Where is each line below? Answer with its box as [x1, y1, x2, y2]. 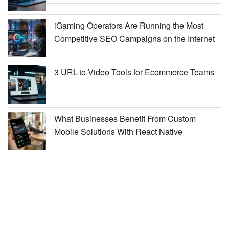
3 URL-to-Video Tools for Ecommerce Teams [54, 66, 214, 78]
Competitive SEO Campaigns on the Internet [54, 33, 215, 45]
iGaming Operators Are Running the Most [54, 19, 203, 32]
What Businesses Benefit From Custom [54, 112, 196, 125]
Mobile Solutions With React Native [54, 126, 182, 138]
